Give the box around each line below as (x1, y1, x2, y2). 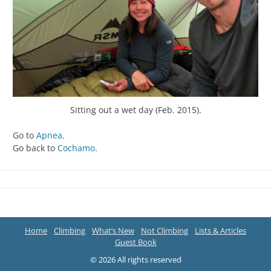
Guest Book (114, 237, 157, 248)
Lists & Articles (195, 225, 246, 237)
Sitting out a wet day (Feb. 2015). (70, 103, 201, 116)
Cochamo (57, 142, 95, 154)
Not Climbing (141, 225, 188, 237)
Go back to (13, 142, 57, 154)
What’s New (92, 225, 134, 237)
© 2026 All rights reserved (90, 254, 181, 266)
